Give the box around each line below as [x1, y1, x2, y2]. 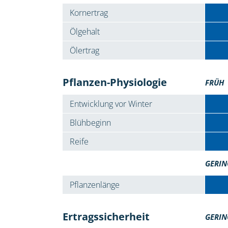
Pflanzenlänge [69, 179, 120, 190]
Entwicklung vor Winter [69, 98, 152, 109]
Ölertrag [69, 44, 99, 56]
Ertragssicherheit [62, 209, 150, 223]
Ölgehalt [69, 25, 100, 37]
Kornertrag [69, 7, 108, 18]
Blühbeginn [69, 117, 111, 128]
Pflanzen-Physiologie [62, 75, 167, 89]
